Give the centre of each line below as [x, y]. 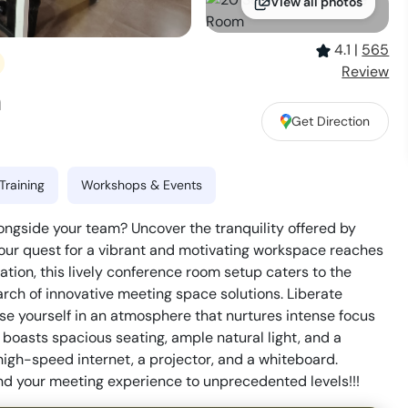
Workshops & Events [142, 185]
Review [366, 72]
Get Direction [331, 121]
